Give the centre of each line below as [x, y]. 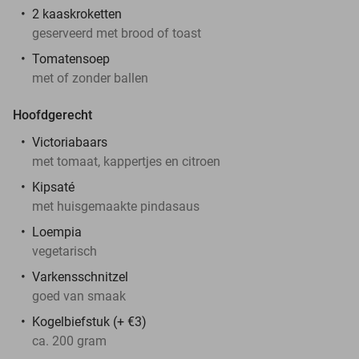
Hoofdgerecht [52, 115]
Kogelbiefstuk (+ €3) [89, 321]
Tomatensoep [71, 58]
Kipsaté [55, 187]
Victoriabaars [70, 142]
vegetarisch [65, 251]
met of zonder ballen [90, 78]
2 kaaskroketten [77, 14]
